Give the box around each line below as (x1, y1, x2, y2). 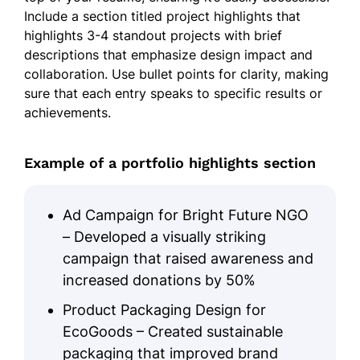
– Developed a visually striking (63, 227, 266, 245)
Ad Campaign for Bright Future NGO (63, 206, 309, 223)
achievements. (24, 104, 111, 121)
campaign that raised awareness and (63, 249, 313, 267)
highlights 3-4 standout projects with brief (24, 27, 282, 43)
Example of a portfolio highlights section (24, 153, 316, 171)
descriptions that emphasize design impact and (24, 46, 313, 63)
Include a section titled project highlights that (24, 7, 301, 24)
